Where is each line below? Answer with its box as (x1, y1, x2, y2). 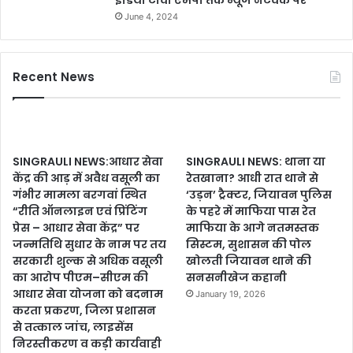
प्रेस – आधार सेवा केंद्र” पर (13, 220, 139, 236)
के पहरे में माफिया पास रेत (186, 203, 317, 220)
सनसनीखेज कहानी (186, 269, 288, 286)
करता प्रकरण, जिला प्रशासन (13, 303, 156, 319)
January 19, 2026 (195, 288, 266, 300)
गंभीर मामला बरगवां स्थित (13, 187, 147, 203)
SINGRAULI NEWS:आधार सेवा (13, 154, 163, 170)
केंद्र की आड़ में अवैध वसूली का (13, 170, 160, 187)
